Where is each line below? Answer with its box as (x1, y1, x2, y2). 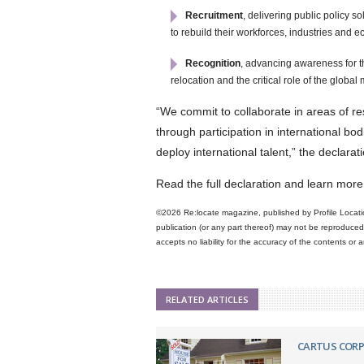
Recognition (185, 58, 240, 69)
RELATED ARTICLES (166, 293, 249, 305)
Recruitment (185, 10, 243, 21)
